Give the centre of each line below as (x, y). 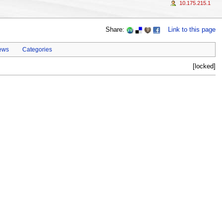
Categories (37, 50)
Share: (116, 30)
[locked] (204, 67)
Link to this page (192, 30)
